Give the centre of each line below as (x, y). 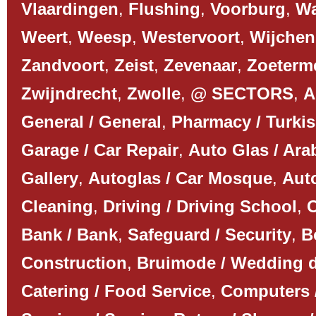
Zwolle (154, 93)
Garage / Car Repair (100, 150)
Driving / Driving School (200, 206)
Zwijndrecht (69, 93)
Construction (74, 263)
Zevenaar (200, 65)
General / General (91, 122)
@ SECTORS (242, 93)
